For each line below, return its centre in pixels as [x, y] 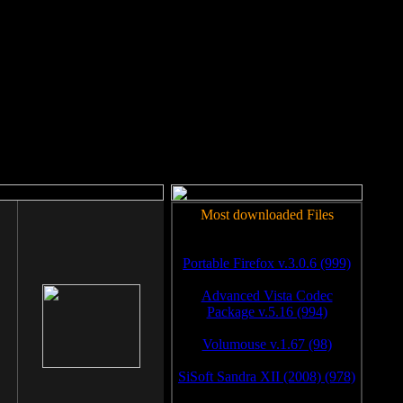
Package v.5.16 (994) [267, 312]
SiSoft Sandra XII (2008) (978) [267, 376]
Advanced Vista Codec [267, 296]
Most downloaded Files [267, 215]
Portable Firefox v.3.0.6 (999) [267, 263]
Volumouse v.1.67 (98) [267, 344]
